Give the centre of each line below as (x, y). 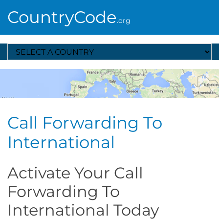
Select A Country (36, 48)
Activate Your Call (75, 173)
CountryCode (62, 17)
